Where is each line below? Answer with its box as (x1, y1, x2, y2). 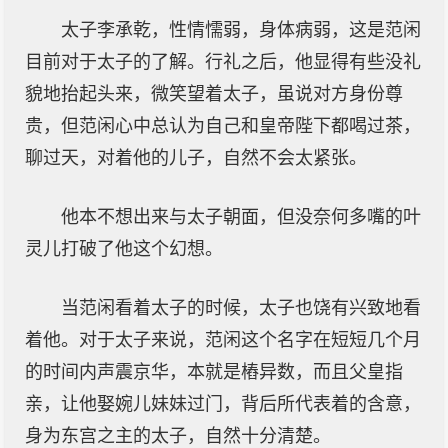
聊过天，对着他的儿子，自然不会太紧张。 (25, 148, 367, 168)
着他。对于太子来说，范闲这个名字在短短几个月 (25, 330, 421, 350)
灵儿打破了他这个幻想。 (25, 239, 223, 259)
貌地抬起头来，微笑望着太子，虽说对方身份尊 (25, 84, 403, 104)
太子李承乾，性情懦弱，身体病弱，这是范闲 (61, 20, 421, 40)
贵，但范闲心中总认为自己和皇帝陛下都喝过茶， (25, 116, 421, 136)
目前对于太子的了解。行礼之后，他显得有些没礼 (25, 52, 421, 72)
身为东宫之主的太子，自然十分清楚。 (25, 426, 331, 446)
